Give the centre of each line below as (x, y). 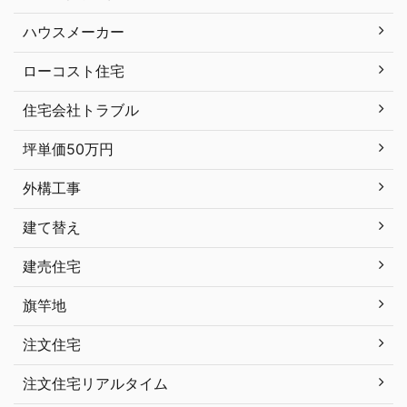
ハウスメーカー (74, 32)
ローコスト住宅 (74, 71)
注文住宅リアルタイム (95, 384)
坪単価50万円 (68, 149)
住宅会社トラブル (81, 110)
